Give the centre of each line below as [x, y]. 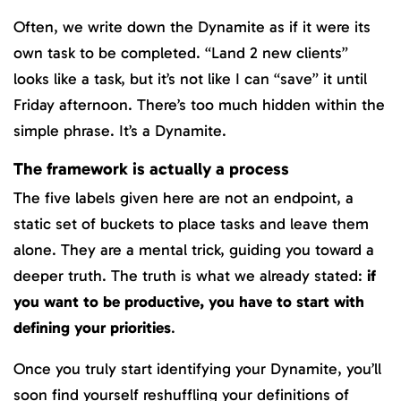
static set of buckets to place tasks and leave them [191, 223]
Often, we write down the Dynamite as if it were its [192, 27]
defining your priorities [92, 327]
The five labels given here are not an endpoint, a [183, 197]
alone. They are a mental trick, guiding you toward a [194, 249]
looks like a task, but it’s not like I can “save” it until [190, 79]
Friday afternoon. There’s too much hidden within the [199, 105]
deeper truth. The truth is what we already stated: [190, 275]
